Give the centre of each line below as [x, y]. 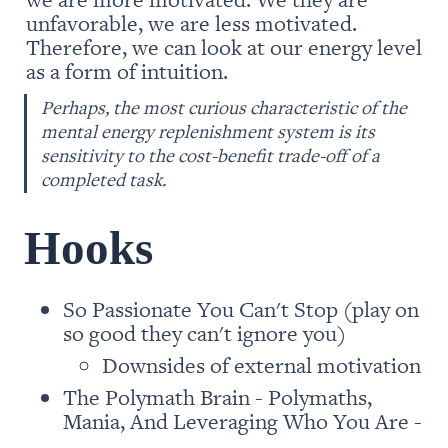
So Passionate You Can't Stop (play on [240, 308]
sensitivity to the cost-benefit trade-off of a [211, 155]
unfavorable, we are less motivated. [191, 22]
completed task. [104, 179]
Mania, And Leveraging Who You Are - [242, 420]
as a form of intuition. [129, 70]
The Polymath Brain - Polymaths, [217, 396]
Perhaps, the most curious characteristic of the [224, 107]
